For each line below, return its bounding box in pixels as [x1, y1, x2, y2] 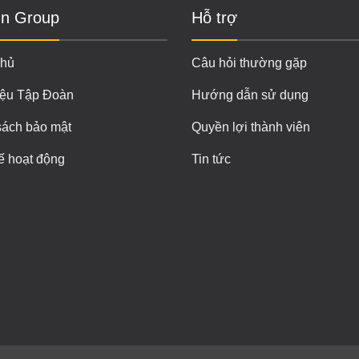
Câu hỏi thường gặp [192, 56, 307, 71]
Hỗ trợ [192, 8, 237, 26]
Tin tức [192, 152, 231, 167]
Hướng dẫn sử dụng [192, 88, 309, 103]
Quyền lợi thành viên [192, 120, 310, 135]
